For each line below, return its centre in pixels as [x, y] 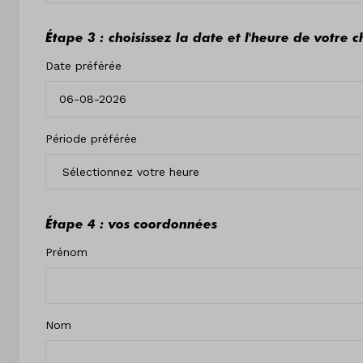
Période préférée [91, 138]
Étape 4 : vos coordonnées [131, 223]
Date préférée [83, 66]
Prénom [66, 252]
